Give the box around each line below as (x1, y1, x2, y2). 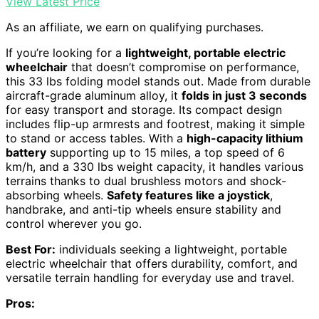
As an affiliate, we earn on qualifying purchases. (6, 19, 263, 34)
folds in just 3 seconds (182, 88, 307, 103)
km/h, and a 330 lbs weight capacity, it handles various (6, 159, 303, 174)
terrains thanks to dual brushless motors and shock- (6, 173, 286, 188)
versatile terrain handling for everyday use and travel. (6, 270, 294, 285)
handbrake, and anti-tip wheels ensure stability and (6, 202, 281, 216)
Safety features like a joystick (107, 187, 270, 202)
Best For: (6, 241, 56, 256)
